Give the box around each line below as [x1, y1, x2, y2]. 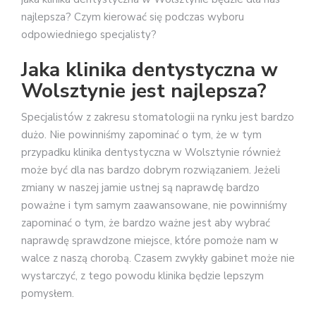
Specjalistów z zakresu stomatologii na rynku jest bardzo [21, 110, 294, 125]
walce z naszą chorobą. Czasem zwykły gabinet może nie [21, 251, 295, 266]
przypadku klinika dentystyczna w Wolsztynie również [21, 145, 281, 160]
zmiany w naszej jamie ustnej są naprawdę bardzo [21, 181, 260, 195]
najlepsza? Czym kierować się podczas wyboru [21, 9, 244, 24]
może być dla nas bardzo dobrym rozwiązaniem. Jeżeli [21, 163, 280, 178]
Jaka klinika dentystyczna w [21, 56, 278, 84]
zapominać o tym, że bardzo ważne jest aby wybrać [21, 216, 270, 231]
